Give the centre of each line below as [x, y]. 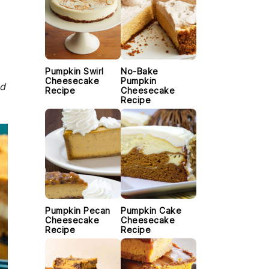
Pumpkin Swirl [74, 71]
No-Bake [140, 71]
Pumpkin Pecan [78, 210]
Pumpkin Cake [151, 210]
